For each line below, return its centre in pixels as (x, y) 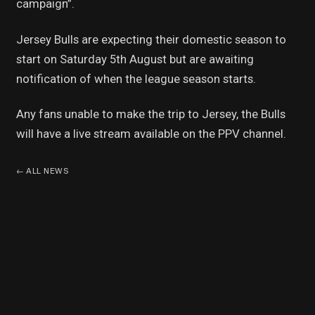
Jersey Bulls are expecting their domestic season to (151, 39)
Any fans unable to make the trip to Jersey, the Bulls (150, 114)
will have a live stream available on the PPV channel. (151, 134)
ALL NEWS (46, 171)
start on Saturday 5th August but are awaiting (135, 59)
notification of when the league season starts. (136, 78)
